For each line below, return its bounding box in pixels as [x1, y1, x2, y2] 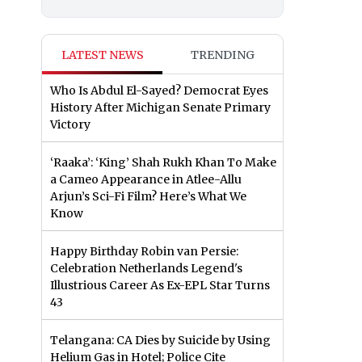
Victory [50, 117, 90, 133]
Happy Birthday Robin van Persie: [50, 244, 238, 259]
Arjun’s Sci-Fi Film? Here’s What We [50, 189, 246, 204]
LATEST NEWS [61, 48, 144, 63]
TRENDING [191, 48, 255, 63]
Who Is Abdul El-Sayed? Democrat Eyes [50, 83, 268, 99]
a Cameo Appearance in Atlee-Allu [50, 172, 242, 187]
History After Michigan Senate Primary [50, 100, 271, 116]
